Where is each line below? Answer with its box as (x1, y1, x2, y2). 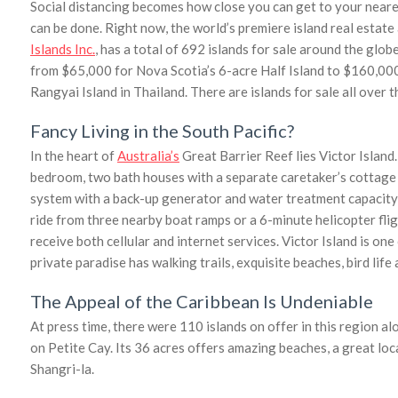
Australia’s (117, 147, 179, 163)
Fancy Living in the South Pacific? (30, 119, 294, 141)
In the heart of (30, 147, 117, 163)
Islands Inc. (30, 40, 95, 57)
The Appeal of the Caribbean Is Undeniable (30, 290, 373, 312)
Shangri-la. (30, 360, 94, 377)
